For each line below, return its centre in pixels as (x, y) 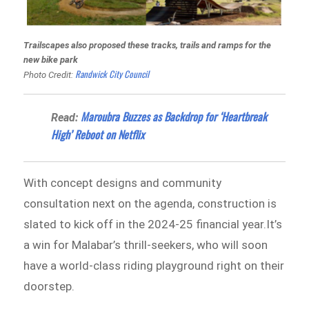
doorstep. (49, 286)
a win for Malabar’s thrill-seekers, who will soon (146, 245)
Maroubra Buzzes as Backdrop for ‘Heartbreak (174, 116)
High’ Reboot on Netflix (98, 134)
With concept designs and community (123, 182)
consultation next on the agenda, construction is (150, 203)
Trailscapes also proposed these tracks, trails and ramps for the (148, 45)
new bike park (51, 59)
